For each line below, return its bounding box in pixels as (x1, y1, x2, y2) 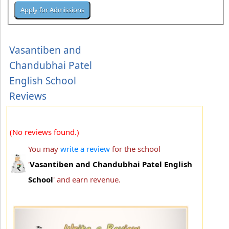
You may (28, 143, 60, 154)
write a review (60, 143, 110, 154)
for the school (110, 143, 161, 154)
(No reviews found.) (10, 126, 79, 137)
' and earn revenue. (53, 174, 121, 185)
